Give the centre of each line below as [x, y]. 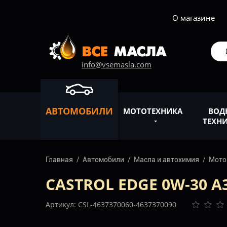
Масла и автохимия [166, 160]
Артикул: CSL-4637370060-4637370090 [111, 204]
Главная [59, 160]
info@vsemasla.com [117, 64]
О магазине [194, 18]
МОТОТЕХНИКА [153, 111]
